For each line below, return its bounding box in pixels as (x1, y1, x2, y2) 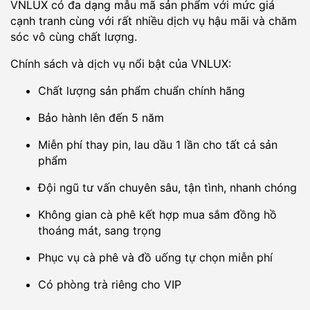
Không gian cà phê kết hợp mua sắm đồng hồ (38, 207, 277, 221)
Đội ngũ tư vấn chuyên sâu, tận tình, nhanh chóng (38, 180, 297, 194)
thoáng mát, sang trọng (38, 223, 161, 237)
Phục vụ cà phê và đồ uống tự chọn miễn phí (38, 250, 273, 264)
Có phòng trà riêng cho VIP (38, 277, 247, 291)
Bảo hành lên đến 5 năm (38, 110, 164, 125)
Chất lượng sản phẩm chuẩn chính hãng (38, 83, 245, 98)
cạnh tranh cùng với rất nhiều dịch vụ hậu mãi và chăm (10, 13, 297, 28)
